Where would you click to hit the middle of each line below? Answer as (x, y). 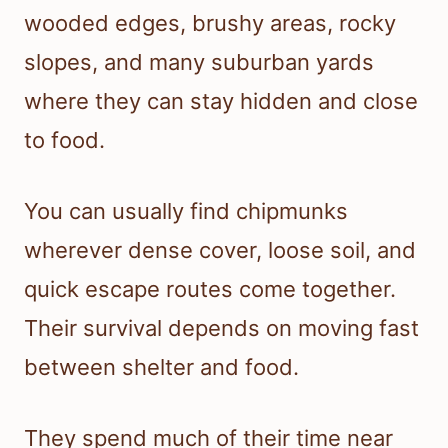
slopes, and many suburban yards (199, 62)
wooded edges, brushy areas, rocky (210, 23)
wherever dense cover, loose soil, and (220, 250)
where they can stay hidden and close (221, 101)
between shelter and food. (161, 367)
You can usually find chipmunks (186, 211)
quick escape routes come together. (210, 289)
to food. (64, 140)
